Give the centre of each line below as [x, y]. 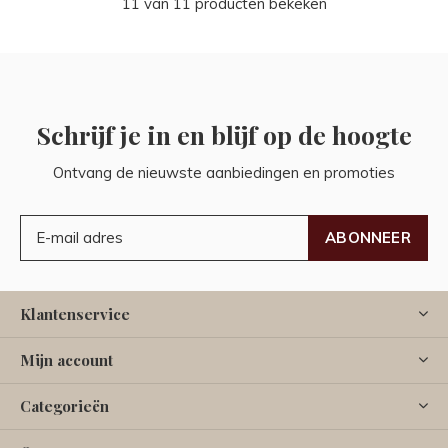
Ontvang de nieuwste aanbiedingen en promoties [224, 172]
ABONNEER [368, 237]
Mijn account [66, 359]
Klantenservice [75, 313]
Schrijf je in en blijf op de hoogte [224, 134]
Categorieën [64, 405]
